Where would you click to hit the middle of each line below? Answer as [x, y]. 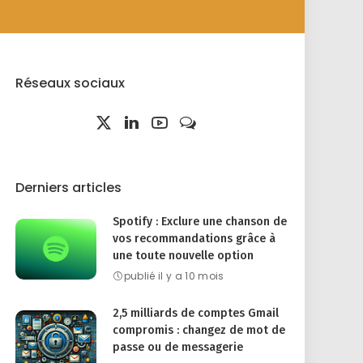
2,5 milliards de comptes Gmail [196, 313]
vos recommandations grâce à [194, 239]
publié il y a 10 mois [174, 276]
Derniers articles [69, 188]
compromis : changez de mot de [199, 330]
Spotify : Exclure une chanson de [200, 222]
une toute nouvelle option [184, 256]
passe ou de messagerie [178, 347]
